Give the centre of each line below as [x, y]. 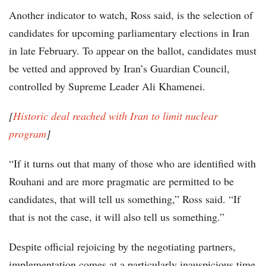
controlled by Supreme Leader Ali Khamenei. [107, 86]
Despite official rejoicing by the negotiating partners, [122, 247]
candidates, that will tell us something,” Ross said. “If [125, 199]
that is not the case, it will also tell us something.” [117, 217]
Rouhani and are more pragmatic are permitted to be [121, 181]
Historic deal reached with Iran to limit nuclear [115, 116]
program [28, 134]
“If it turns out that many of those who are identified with [132, 164]
